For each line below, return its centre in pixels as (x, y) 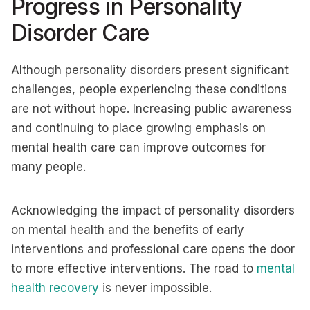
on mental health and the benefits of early (128, 230)
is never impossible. (155, 288)
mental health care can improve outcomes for (138, 147)
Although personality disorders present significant (150, 70)
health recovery (55, 288)
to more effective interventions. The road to (134, 268)
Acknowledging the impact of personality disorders (153, 210)
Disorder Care (80, 33)
